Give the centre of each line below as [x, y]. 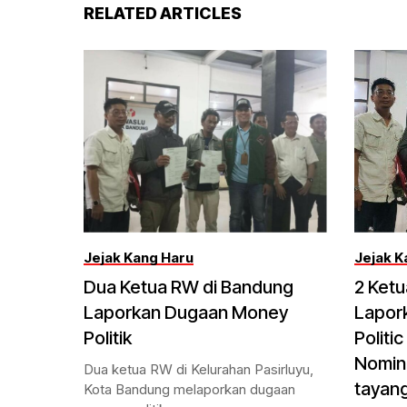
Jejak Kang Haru [139, 257]
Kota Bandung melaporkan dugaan [189, 389]
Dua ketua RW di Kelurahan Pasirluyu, [199, 369]
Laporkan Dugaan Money [186, 312]
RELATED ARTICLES [163, 13]
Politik [108, 338]
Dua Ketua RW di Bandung [189, 287]
